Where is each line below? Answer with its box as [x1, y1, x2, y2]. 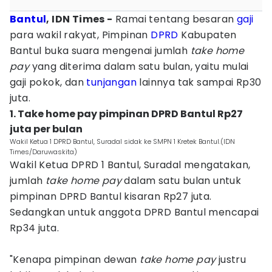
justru [216, 253, 246, 267]
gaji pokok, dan [10, 75, 87, 89]
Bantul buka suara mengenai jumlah [10, 44, 191, 58]
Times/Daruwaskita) [10, 147, 77, 157]
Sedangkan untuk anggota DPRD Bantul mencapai [10, 205, 259, 219]
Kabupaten [178, 28, 237, 42]
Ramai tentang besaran [112, 12, 237, 26]
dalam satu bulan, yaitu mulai [104, 59, 249, 73]
